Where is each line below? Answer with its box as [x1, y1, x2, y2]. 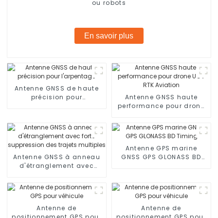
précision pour [31, 92, 83, 101]
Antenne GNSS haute [125, 92, 198, 101]
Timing [149, 161, 174, 170]
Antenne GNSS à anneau [13, 152, 100, 161]
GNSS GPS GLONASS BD [121, 152, 201, 161]
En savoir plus [84, 31, 134, 40]
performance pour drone [117, 101, 205, 110]
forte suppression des [18, 170, 95, 179]
